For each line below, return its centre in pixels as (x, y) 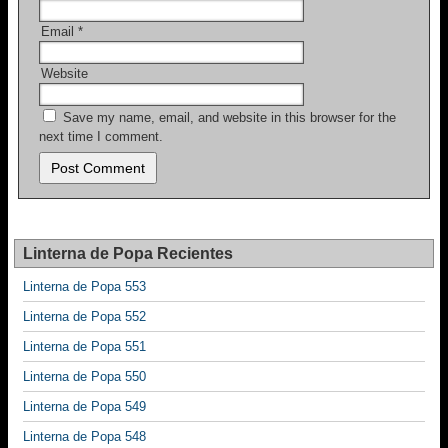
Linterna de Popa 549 (84, 407)
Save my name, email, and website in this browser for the (229, 118)
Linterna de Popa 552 (84, 317)
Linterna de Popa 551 (84, 347)
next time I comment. (101, 137)
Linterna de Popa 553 (84, 287)
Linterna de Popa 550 (84, 377)
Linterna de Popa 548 (84, 437)
